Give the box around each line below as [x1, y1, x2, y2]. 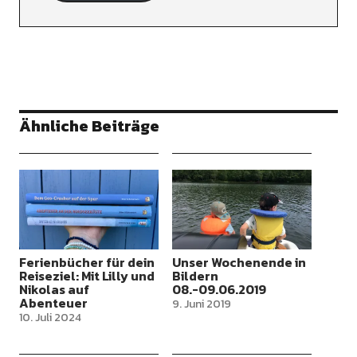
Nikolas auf [18, 280, 89, 300]
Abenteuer [18, 293, 88, 313]
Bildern [171, 266, 218, 286]
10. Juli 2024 [18, 309, 81, 327]
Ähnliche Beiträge [18, 114, 159, 139]
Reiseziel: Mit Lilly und [18, 266, 155, 286]
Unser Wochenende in [171, 253, 306, 273]
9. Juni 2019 [171, 296, 231, 313]
